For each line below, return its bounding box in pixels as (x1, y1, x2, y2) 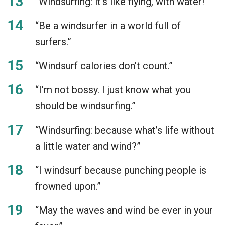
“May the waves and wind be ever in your (35, 204, 213, 216)
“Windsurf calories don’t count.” (35, 59, 173, 72)
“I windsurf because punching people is (35, 164, 206, 176)
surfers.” (35, 35, 71, 48)
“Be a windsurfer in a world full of (35, 19, 181, 32)
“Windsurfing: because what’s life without (35, 124, 214, 136)
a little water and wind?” (35, 140, 141, 152)
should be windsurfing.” (35, 99, 136, 112)
